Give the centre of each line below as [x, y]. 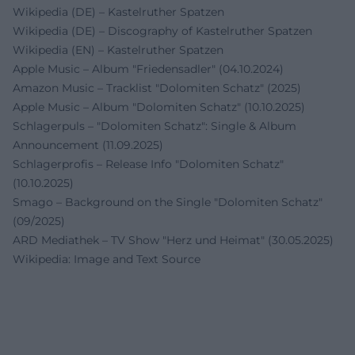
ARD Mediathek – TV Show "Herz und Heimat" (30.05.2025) [173, 240]
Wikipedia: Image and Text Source [107, 260]
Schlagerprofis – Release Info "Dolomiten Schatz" [148, 164]
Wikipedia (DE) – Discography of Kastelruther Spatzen [162, 31]
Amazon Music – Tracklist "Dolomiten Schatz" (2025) [157, 88]
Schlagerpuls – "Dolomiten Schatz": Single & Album [155, 126]
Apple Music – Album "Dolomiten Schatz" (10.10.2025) [159, 107]
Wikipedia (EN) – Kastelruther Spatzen [118, 50]
